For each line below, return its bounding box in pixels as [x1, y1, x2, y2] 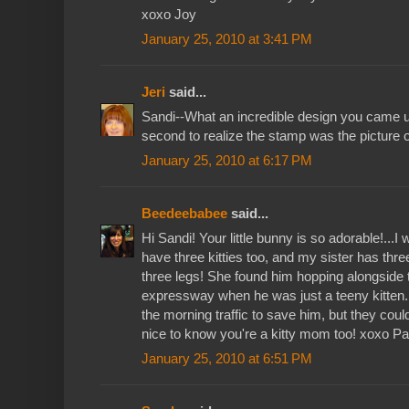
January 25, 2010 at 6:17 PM [142, 152, 312, 168]
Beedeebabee [142, 204, 227, 221]
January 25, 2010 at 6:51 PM [142, 350, 312, 366]
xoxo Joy [142, 5, 196, 22]
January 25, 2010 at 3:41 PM [142, 30, 312, 47]
